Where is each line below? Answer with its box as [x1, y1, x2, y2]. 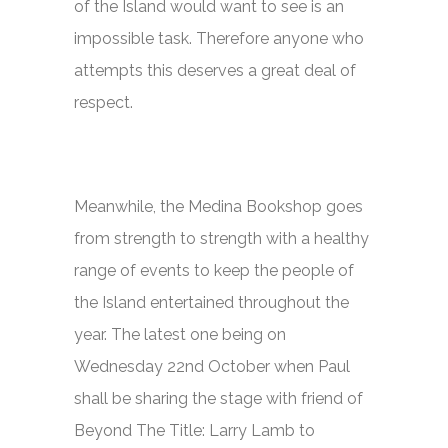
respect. [74, 93, 133, 112]
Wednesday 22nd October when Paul [74, 357, 350, 376]
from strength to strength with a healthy [74, 229, 369, 248]
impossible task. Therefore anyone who [74, 29, 364, 48]
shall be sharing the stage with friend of [74, 389, 363, 408]
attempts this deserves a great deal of [74, 61, 356, 80]
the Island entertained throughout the [74, 293, 349, 312]
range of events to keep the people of [74, 261, 354, 280]
